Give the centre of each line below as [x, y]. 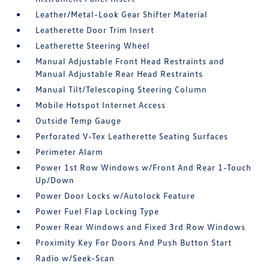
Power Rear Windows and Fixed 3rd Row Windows [141, 227]
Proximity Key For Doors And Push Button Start [134, 243]
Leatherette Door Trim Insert [95, 30]
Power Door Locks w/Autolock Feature [116, 196]
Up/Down [55, 180]
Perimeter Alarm [70, 152]
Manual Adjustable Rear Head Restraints [119, 74]
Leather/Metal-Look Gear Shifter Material [122, 14]
